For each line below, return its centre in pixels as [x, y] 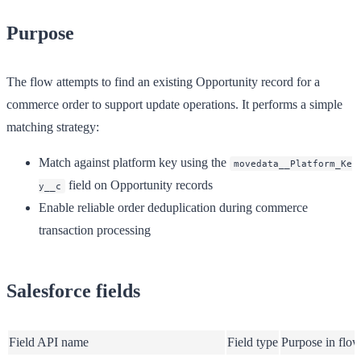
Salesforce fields [73, 290]
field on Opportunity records [139, 185]
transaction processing [95, 230]
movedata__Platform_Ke [293, 163]
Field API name [49, 342]
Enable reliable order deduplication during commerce [173, 207]
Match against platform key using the [134, 162]
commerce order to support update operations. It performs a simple [174, 104]
